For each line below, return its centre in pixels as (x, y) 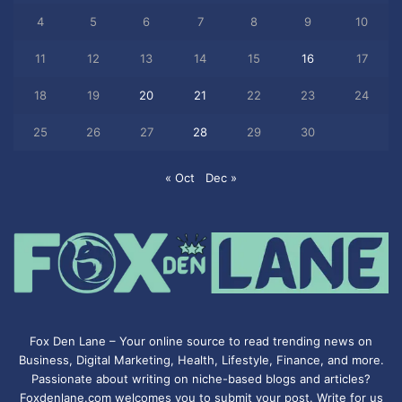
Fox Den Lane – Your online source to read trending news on (201, 341)
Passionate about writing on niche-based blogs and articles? (201, 378)
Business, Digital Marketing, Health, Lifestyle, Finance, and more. (201, 359)
